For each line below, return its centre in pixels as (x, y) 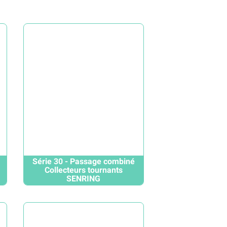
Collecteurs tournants (83, 170)
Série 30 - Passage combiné (83, 161)
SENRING (84, 179)
